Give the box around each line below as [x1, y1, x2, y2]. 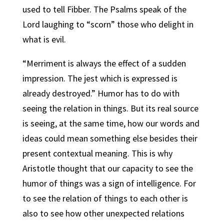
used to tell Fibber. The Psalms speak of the [22, 3, 186, 15]
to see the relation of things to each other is [22, 192, 188, 204]
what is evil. [22, 33, 66, 45]
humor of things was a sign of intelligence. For [22, 177, 196, 189]
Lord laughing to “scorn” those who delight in [22, 18, 193, 30]
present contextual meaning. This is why [22, 147, 172, 159]
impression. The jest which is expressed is [22, 72, 177, 84]
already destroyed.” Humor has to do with [22, 87, 179, 99]
